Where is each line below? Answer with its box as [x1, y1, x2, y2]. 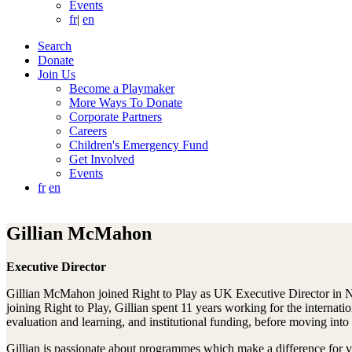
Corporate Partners [69, 110, 162, 123]
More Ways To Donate [69, 96, 182, 109]
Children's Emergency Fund [69, 138, 208, 152]
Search [38, 39, 71, 53]
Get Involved [69, 152, 134, 166]
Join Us [38, 68, 75, 81]
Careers [69, 124, 107, 137]
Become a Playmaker [69, 82, 174, 95]
